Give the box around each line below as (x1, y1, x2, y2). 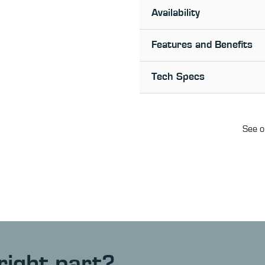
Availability (151, 8, 200, 19)
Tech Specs (151, 72, 205, 83)
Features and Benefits (151, 40, 253, 51)
